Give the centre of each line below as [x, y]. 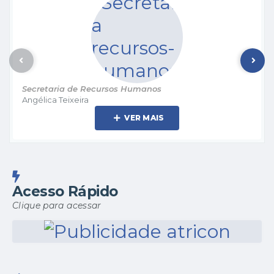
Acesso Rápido [65, 191]
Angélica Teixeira [55, 99]
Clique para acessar [57, 205]
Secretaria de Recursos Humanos [92, 88]
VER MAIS [144, 118]
